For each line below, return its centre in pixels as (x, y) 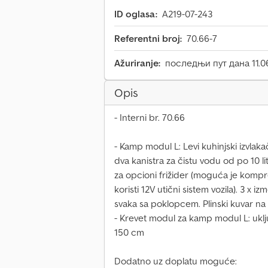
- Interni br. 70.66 (150, 118)
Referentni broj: (148, 39)
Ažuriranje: (137, 63)
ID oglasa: (136, 14)
